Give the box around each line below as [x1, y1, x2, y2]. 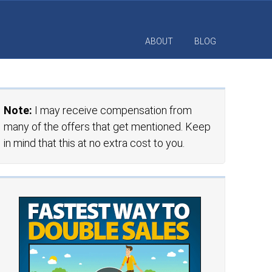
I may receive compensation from [32, 104, 192, 117]
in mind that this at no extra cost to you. [4, 137, 185, 149]
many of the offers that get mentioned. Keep [4, 120, 211, 133]
